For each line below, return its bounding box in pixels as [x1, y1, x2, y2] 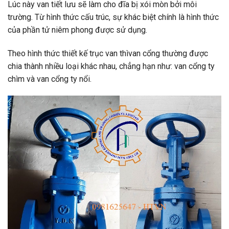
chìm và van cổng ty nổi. [8, 74, 91, 84]
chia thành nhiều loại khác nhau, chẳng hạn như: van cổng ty [8, 61, 215, 71]
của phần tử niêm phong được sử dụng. [8, 25, 147, 35]
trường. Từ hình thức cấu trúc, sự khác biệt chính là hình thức [8, 12, 219, 22]
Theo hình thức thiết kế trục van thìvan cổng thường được [8, 48, 208, 58]
